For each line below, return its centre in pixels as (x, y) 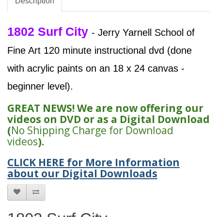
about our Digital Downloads (82, 174)
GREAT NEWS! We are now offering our (105, 108)
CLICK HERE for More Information (93, 163)
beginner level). (40, 86)
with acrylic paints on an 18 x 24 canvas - (96, 69)
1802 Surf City (49, 32)
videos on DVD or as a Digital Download (108, 119)
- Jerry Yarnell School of (143, 33)
